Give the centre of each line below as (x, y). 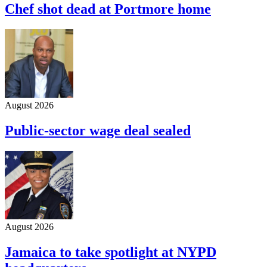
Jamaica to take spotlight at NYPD (111, 252)
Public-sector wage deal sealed (98, 130)
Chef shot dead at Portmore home (108, 9)
